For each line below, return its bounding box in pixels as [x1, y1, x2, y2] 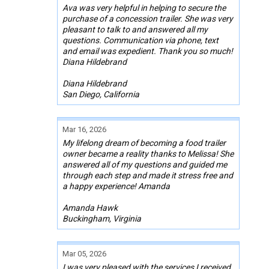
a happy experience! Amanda [62, 181, 170, 192]
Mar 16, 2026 [62, 125, 106, 134]
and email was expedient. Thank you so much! [62, 46, 233, 56]
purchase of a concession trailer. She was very [62, 14, 233, 24]
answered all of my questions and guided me [62, 160, 227, 170]
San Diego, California [62, 89, 139, 100]
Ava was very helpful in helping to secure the [62, 3, 226, 13]
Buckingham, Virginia [62, 214, 141, 224]
